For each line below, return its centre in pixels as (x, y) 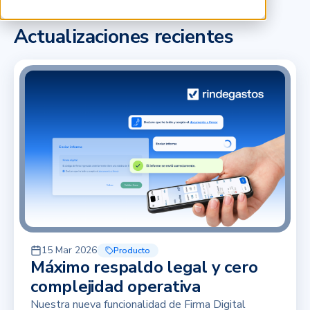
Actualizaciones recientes (124, 37)
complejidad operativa (116, 286)
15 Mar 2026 (69, 250)
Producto (132, 250)
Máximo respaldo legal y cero (144, 267)
